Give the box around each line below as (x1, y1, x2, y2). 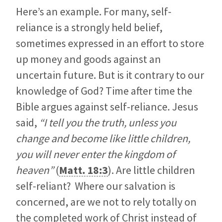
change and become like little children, (16, 131, 190, 145)
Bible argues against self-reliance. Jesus (16, 99, 198, 113)
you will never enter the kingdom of (16, 147, 175, 161)
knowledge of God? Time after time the (16, 83, 192, 98)
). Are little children (108, 163, 195, 177)
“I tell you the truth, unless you (39, 115, 176, 129)
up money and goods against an (16, 52, 161, 66)
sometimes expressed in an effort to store (16, 36, 204, 50)
